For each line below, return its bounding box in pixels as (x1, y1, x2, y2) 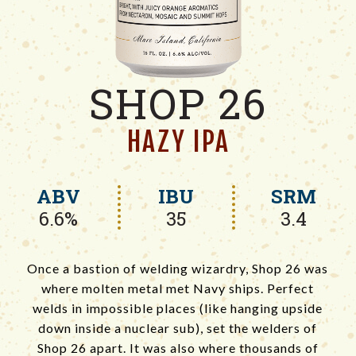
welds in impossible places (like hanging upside (33, 300, 323, 316)
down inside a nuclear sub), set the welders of (38, 320, 318, 336)
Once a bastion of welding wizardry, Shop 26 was (27, 261, 329, 277)
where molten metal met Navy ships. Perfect (41, 281, 315, 296)
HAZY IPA (126, 124, 230, 158)
